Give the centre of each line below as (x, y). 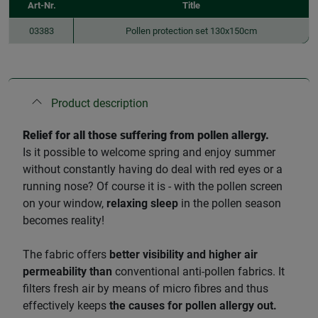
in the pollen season (230, 203)
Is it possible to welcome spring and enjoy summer (149, 152)
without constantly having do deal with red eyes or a (153, 169)
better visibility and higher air (183, 254)
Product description (100, 103)
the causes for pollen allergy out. (193, 305)
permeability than (67, 271)
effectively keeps (66, 305)
